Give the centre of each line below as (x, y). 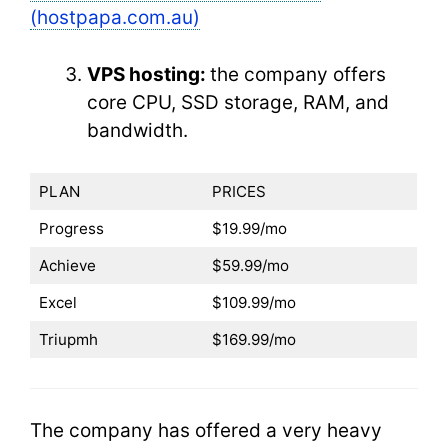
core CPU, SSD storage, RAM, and (238, 102)
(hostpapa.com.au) (115, 17)
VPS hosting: (148, 74)
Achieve (69, 265)
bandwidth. (140, 130)
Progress (71, 228)
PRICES (240, 191)
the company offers (298, 74)
